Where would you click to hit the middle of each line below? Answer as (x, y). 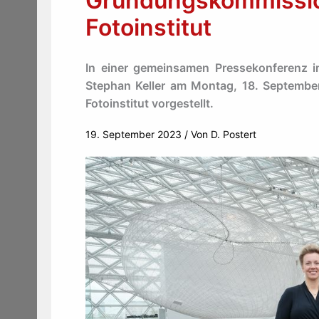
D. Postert (234, 134)
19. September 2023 (135, 134)
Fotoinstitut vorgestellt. (150, 103)
